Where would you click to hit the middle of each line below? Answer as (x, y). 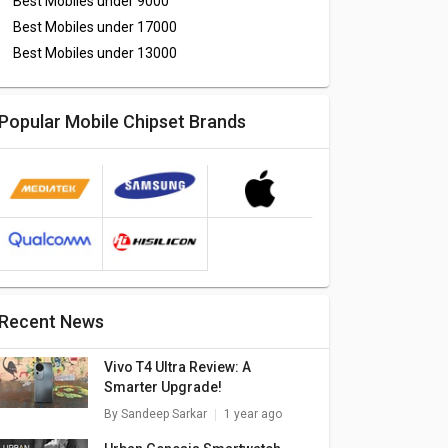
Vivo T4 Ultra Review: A (177, 366)
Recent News (56, 321)
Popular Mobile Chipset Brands (127, 122)
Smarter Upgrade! (162, 386)
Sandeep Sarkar (163, 413)
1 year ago (252, 413)
